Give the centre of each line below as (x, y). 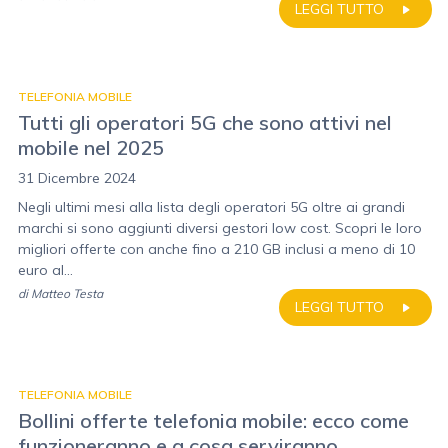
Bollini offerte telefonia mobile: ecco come (213, 420)
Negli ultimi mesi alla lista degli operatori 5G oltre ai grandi (211, 207)
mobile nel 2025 (91, 147)
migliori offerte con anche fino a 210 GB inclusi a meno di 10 (216, 249)
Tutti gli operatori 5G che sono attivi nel (205, 122)
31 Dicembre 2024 (77, 178)
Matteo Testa (67, 293)
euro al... (45, 270)
